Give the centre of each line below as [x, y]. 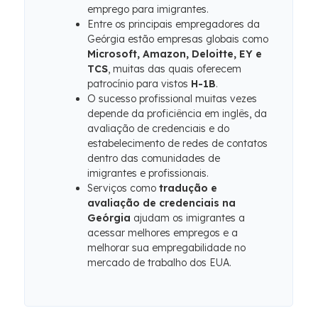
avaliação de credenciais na [161, 203]
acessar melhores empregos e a [163, 233]
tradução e [188, 188]
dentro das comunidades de [154, 158]
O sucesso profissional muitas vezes [172, 99]
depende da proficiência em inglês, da [177, 114]
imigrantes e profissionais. [148, 173]
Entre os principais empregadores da [174, 24]
